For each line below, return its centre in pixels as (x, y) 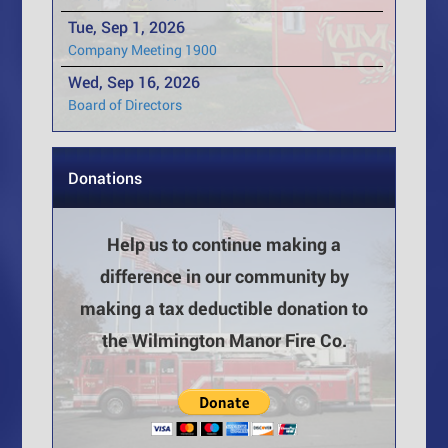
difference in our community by (224, 276)
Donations (105, 178)
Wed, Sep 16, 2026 (134, 82)
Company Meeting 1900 (143, 50)
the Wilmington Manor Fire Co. (224, 340)
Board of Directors (125, 105)
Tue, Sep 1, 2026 (127, 27)
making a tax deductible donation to (224, 308)
